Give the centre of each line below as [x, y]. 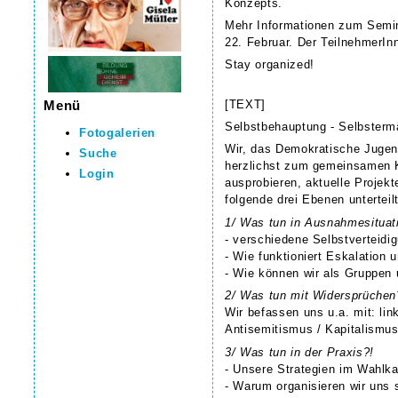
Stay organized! [270, 65]
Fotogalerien [118, 133]
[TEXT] [246, 104]
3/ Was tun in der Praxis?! [299, 352]
